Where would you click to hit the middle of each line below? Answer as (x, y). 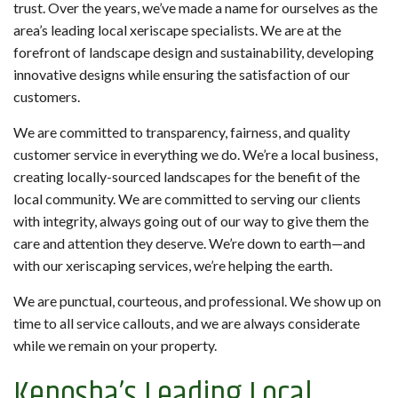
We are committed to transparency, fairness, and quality (182, 132)
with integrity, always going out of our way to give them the (191, 221)
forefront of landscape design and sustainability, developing (194, 52)
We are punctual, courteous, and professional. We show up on (197, 301)
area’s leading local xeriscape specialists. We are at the (177, 30)
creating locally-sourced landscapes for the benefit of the (187, 177)
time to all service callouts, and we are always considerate (187, 323)
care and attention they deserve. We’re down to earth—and (189, 243)
